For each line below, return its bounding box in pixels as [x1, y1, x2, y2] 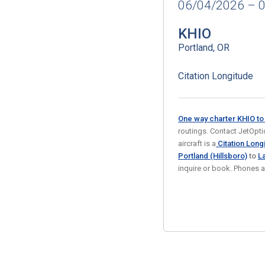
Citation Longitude [178, 70, 253, 82]
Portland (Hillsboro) [178, 151, 247, 160]
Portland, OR [178, 42, 230, 53]
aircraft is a [178, 139, 216, 148]
